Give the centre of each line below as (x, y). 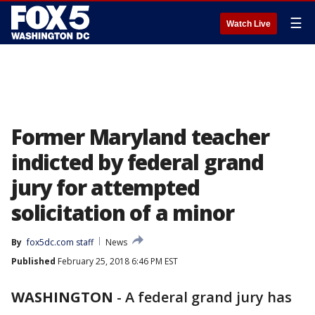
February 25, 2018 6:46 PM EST (117, 261)
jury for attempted (105, 187)
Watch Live (249, 24)
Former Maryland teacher (140, 137)
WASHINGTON (62, 297)
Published (33, 261)
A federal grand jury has (208, 297)
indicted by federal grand (137, 162)
